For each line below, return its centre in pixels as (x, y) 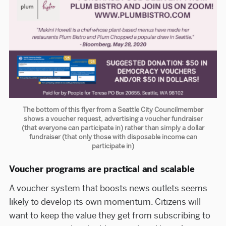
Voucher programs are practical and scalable (102, 169)
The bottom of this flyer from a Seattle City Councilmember (113, 110)
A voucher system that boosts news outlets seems (108, 188)
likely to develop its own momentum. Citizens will (105, 202)
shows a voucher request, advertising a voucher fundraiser (113, 119)
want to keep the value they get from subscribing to (109, 215)
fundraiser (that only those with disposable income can (113, 137)
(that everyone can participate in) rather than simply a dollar (113, 128)
